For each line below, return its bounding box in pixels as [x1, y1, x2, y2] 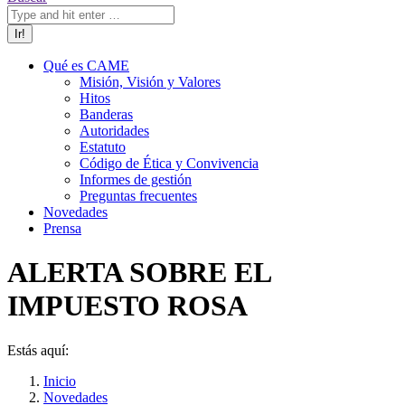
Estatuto [80, 139, 126, 155]
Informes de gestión [80, 172, 192, 187]
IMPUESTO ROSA [7, 289, 248, 323]
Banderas [80, 107, 133, 122]
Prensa [43, 221, 81, 236]
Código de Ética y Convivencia [80, 155, 259, 171]
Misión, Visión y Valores [80, 74, 221, 89]
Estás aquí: [7, 342, 69, 358]
